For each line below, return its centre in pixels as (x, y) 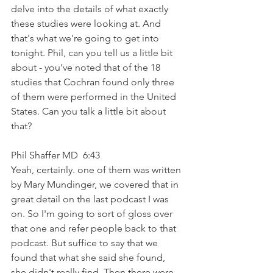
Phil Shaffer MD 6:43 (58, 155)
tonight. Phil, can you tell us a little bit (93, 52)
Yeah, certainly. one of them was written (97, 169)
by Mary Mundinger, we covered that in (96, 184)
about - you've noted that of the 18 (87, 67)
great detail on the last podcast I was (91, 199)
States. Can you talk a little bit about (90, 111)
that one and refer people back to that (95, 228)
